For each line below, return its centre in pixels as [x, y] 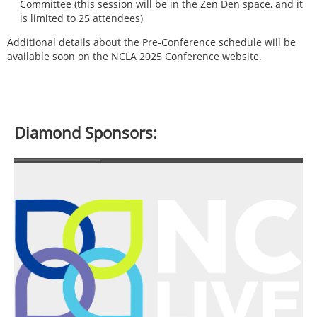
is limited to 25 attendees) [81, 18]
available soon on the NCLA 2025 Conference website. [134, 56]
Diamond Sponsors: [86, 132]
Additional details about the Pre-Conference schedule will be [151, 42]
